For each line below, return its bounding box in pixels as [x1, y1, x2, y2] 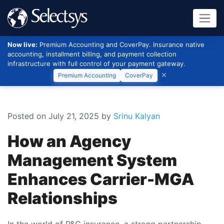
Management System [7, 150, 177, 170]
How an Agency [7, 131, 131, 151]
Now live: [7, 40, 37, 48]
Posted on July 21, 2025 [7, 111, 99, 121]
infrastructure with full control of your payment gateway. [7, 59, 185, 67]
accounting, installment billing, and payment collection [7, 50, 176, 58]
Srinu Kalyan [113, 111, 160, 121]
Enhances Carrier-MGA [7, 169, 194, 189]
